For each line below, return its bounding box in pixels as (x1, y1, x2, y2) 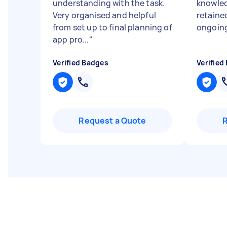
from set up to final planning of (53, 22, 172, 33)
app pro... (53, 34, 89, 45)
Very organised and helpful (53, 10, 156, 21)
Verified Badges (53, 58, 108, 67)
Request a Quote (79, 115, 146, 126)
